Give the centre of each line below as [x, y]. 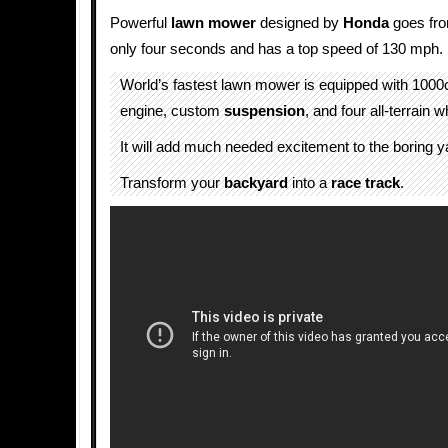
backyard [256, 183]
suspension [264, 111]
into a [309, 183]
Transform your [172, 183]
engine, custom [172, 111]
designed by [299, 23]
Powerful [140, 23]
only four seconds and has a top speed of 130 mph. [276, 49]
